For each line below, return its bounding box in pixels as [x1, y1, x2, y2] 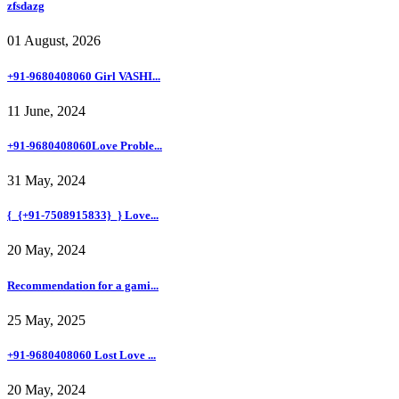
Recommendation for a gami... [7, 278, 159, 292]
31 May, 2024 [7, 173, 85, 189]
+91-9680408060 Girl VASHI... [7, 69, 160, 83]
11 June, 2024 [7, 102, 85, 118]
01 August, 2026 [7, 33, 101, 49]
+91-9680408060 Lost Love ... [7, 347, 156, 362]
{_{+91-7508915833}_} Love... [7, 208, 159, 223]
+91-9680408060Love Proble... [7, 138, 162, 152]
